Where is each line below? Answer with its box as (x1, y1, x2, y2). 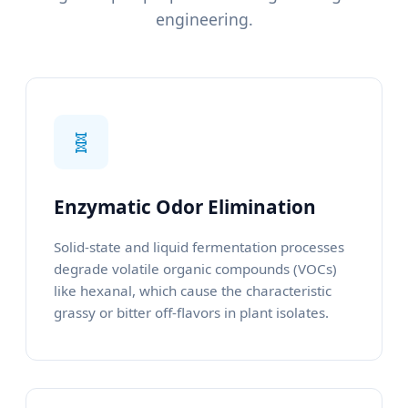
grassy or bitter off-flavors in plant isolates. (54, 303, 329, 322)
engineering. (155, 8, 253, 31)
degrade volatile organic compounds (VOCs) (54, 260, 337, 279)
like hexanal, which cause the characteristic (54, 281, 331, 301)
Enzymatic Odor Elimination (54, 194, 316, 220)
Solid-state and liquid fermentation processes (54, 238, 344, 257)
